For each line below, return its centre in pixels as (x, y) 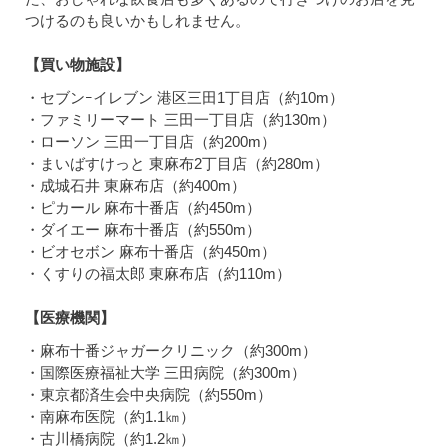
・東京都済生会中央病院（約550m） (148, 395)
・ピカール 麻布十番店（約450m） (143, 208)
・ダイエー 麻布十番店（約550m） (143, 230)
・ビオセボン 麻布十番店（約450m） (150, 252)
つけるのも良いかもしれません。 (137, 21)
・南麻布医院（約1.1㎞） (110, 417)
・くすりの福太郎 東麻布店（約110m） (158, 274)
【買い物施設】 (77, 65)
